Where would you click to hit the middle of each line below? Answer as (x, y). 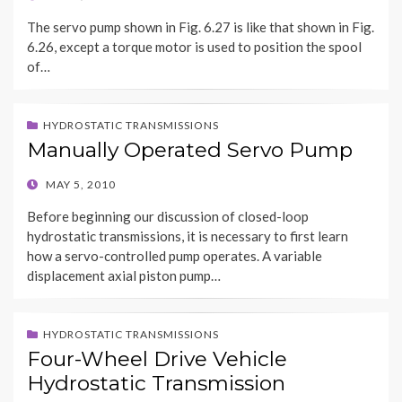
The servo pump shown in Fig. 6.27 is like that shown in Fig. (201, 27)
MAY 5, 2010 (81, 185)
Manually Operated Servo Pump (190, 150)
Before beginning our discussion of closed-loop (168, 217)
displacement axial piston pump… (124, 276)
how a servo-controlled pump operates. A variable (175, 256)
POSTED (49, 184)
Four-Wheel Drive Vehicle (157, 359)
